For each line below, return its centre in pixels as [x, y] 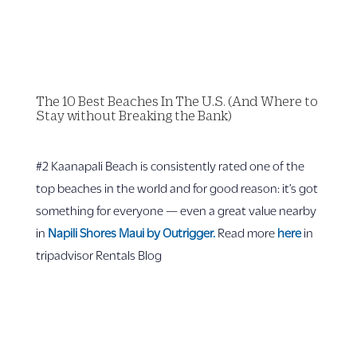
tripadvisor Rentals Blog [98, 255]
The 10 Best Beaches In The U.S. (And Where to [177, 101]
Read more [247, 232]
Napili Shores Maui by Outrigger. [131, 232]
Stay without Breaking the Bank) [133, 116]
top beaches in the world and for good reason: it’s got [177, 188]
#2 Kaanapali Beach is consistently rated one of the [170, 165]
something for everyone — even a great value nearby [176, 210]
